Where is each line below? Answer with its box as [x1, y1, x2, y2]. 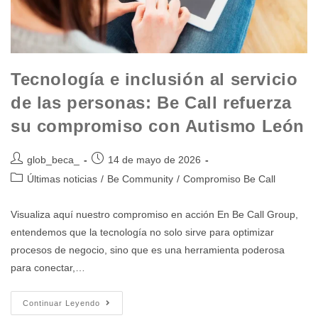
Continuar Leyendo [23, 298, 100, 307]
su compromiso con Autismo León [11, 116, 305, 136]
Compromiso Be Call [183, 172, 275, 185]
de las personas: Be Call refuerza [11, 92, 292, 112]
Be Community [107, 172, 173, 185]
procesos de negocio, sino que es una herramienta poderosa [11, 243, 285, 256]
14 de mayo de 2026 [108, 153, 201, 165]
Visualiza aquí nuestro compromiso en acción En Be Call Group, [11, 208, 298, 220]
